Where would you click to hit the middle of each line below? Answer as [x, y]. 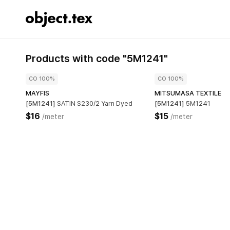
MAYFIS [37, 93]
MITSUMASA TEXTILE [188, 93]
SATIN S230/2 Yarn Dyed [95, 103]
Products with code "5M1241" [97, 59]
